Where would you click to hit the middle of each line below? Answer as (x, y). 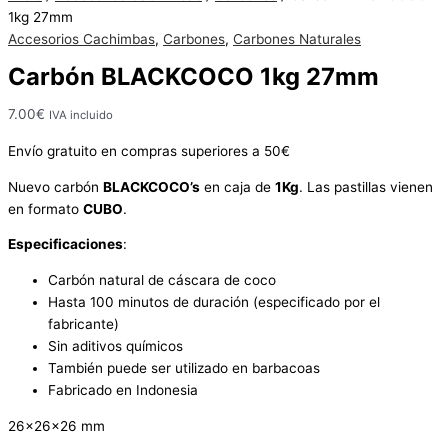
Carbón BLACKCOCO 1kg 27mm (193, 76)
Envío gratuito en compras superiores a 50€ (149, 151)
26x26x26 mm (56, 425)
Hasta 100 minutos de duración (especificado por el (214, 302)
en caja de (237, 186)
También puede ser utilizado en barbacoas (184, 368)
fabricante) (83, 324)
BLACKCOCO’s (151, 186)
